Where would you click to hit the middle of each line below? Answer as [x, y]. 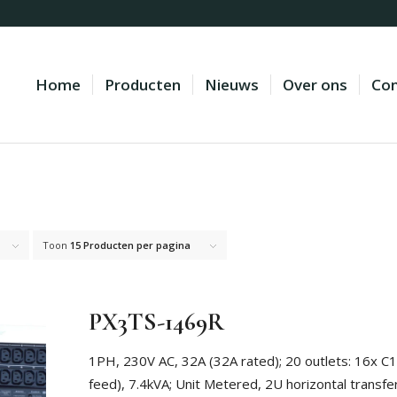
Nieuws [231, 85]
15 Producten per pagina [131, 245]
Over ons [315, 85]
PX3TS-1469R [156, 322]
